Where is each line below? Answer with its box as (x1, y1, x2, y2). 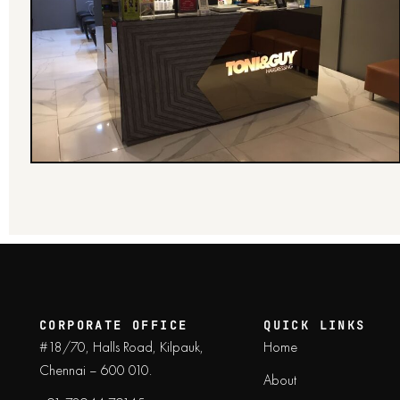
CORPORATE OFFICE (39, 318, 188, 333)
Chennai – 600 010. (39, 361, 152, 379)
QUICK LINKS (263, 318, 366, 333)
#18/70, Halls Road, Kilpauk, (39, 337, 204, 356)
